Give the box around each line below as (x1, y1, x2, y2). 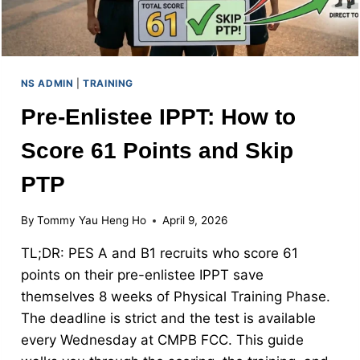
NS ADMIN (20, 76, 74, 89)
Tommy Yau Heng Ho (36, 214, 146, 227)
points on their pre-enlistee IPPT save (20, 267, 264, 284)
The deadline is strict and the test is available (20, 310, 316, 327)
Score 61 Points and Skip (20, 137, 293, 163)
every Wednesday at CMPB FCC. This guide (20, 332, 304, 349)
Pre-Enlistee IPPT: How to (20, 104, 296, 129)
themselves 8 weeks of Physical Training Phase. (20, 288, 330, 305)
